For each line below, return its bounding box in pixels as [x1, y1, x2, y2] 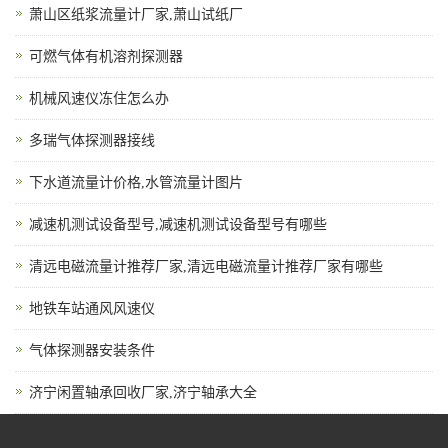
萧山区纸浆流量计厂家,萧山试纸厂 [29, 6, 243, 22]
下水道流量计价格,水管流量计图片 [29, 174, 243, 190]
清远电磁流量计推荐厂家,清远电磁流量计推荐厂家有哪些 [29, 258, 383, 274]
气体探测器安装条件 [29, 342, 155, 358]
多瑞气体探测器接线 [29, 132, 155, 148]
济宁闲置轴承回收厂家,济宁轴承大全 [29, 384, 257, 400]
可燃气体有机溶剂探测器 [29, 48, 183, 64]
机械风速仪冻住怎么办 [29, 90, 169, 106]
